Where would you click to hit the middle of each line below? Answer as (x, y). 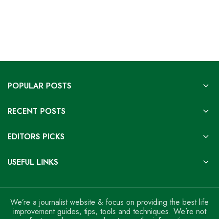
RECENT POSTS (36, 111)
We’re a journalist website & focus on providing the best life (109, 202)
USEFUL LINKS (33, 162)
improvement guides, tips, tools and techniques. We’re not (109, 211)
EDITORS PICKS (36, 137)
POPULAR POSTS (39, 86)
